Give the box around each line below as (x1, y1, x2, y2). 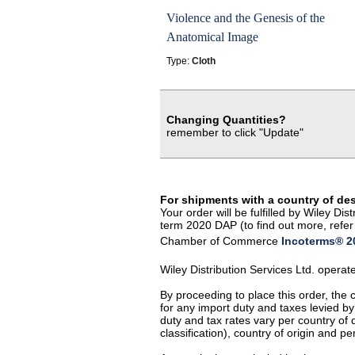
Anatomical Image (166, 30, 258, 44)
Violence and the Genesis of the (166, 11, 325, 25)
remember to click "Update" (166, 126, 303, 139)
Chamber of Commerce (160, 235, 281, 247)
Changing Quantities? (166, 113, 286, 126)
